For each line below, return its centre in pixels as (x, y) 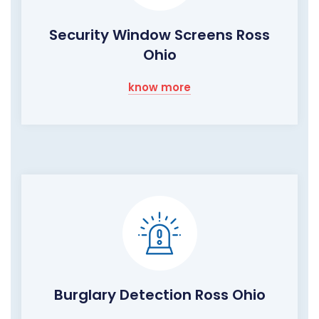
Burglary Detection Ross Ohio (159, 295)
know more (159, 88)
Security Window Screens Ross (159, 35)
